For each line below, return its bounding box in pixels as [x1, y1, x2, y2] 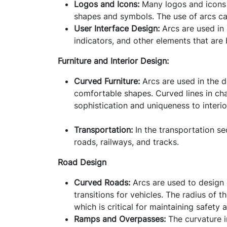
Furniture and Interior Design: [58, 55, 169, 66]
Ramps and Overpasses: [74, 213, 166, 224]
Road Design [58, 157, 106, 167]
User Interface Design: [74, 23, 160, 33]
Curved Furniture [74, 75, 138, 86]
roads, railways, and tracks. [74, 136, 179, 147]
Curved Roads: [74, 177, 130, 187]
